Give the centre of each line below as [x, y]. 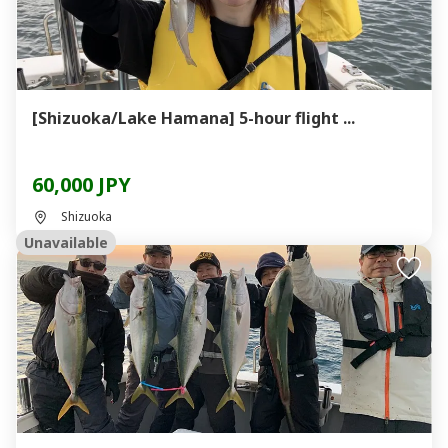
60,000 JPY [81, 184]
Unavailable [66, 242]
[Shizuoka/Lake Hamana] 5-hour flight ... [193, 118]
